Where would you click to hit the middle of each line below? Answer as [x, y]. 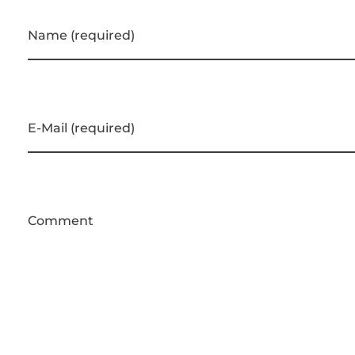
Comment [61, 220]
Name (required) [81, 35]
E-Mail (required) [81, 128]
